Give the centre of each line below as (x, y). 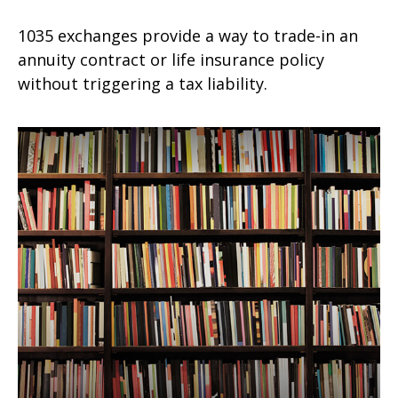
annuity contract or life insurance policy (171, 59)
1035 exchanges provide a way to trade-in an (188, 35)
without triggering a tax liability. (143, 83)
